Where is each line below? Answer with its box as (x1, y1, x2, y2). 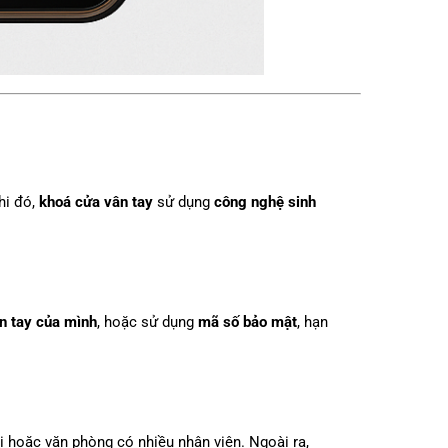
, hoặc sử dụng (97, 313, 198, 331)
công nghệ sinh (214, 193, 316, 212)
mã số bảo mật (198, 313, 297, 331)
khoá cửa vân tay (39, 193, 153, 212)
